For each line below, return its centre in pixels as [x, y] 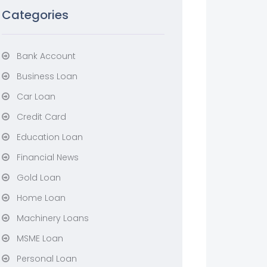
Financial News [47, 157]
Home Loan [41, 198]
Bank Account [46, 56]
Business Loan [47, 76]
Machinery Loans [52, 218]
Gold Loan [38, 178]
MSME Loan [40, 238]
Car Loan [36, 97]
